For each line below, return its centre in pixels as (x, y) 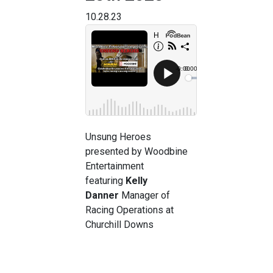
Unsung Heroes (118, 136)
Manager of (144, 195)
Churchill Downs (119, 224)
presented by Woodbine (136, 151)
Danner (102, 195)
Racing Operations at (129, 210)
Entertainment (115, 166)
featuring (105, 180)
